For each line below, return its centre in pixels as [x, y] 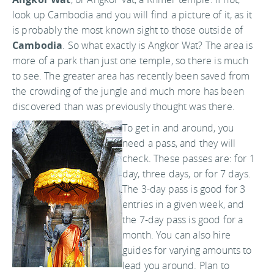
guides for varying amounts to [187, 250]
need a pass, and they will [179, 143]
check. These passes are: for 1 [189, 158]
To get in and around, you [178, 128]
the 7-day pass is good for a [183, 219]
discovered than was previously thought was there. [124, 106]
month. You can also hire [176, 235]
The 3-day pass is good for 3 [184, 189]
